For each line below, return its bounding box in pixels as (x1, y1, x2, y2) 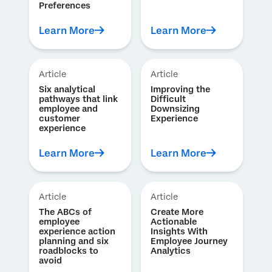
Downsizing (151, 104, 200, 114)
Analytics (151, 246, 191, 256)
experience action (39, 226, 115, 236)
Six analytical (39, 84, 95, 94)
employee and (39, 104, 98, 114)
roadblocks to (39, 246, 98, 256)
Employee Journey (151, 236, 228, 246)
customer (39, 114, 80, 123)
